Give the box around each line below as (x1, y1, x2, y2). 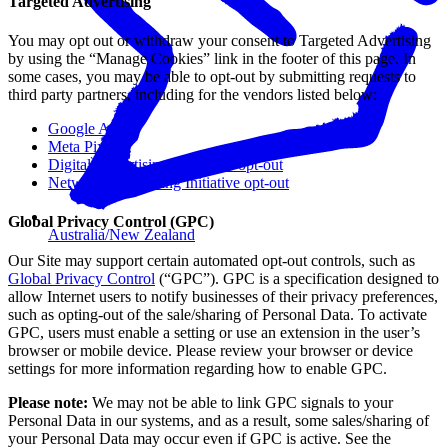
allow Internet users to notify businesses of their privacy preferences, (8, 288, 438, 306)
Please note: (8, 394, 88, 412)
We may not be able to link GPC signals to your (88, 394, 393, 412)
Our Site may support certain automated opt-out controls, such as (8, 252, 415, 270)
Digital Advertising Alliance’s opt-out (48, 155, 283, 173)
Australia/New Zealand (48, 225, 195, 243)
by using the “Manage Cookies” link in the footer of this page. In (8, 49, 416, 67)
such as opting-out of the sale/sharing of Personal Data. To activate (8, 306, 427, 324)
